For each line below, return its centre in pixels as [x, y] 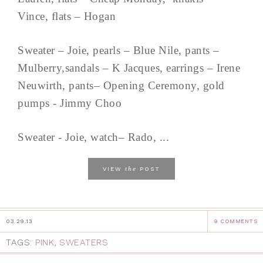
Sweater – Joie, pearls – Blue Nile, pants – [119, 50]
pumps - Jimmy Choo [75, 103]
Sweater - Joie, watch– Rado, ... [93, 137]
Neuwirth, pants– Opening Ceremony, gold [121, 85]
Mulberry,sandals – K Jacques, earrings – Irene [129, 68]
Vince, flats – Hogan [72, 16]
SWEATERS [84, 242]
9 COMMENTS [235, 221]
